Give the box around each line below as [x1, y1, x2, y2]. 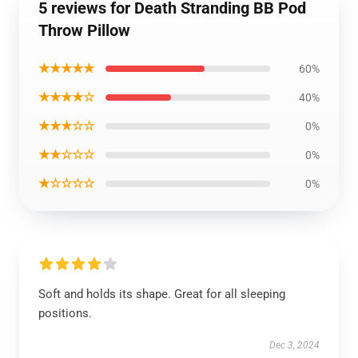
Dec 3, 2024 [269, 340, 320, 351]
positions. [38, 306, 92, 320]
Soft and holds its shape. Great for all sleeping [38, 287, 285, 301]
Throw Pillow [38, 21, 130, 40]
